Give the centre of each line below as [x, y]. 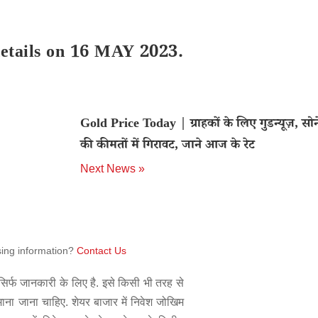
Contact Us [102, 251]
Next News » [112, 169]
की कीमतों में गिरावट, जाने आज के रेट [167, 146]
